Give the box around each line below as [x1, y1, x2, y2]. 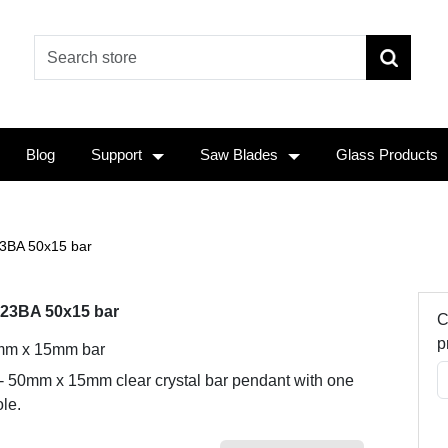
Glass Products [336, 146, 438, 163]
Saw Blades [200, 146, 278, 163]
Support [91, 146, 142, 163]
